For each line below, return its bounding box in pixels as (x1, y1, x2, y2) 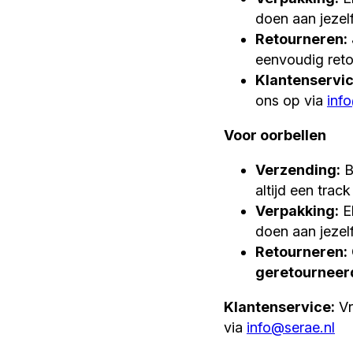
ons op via (255, 92, 327, 110)
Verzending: (255, 161, 340, 178)
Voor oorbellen (223, 127, 326, 144)
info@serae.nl (246, 318, 335, 336)
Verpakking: (255, 202, 339, 219)
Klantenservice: (223, 298, 335, 315)
